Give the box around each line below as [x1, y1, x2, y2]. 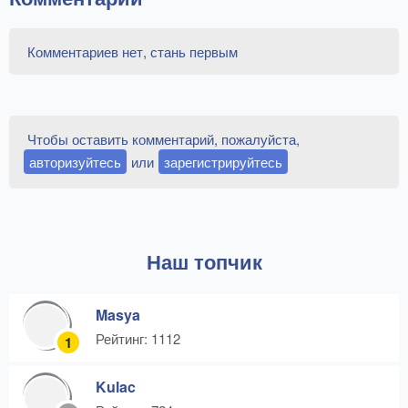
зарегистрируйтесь [164, 152, 282, 172]
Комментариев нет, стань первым [27, 42, 238, 62]
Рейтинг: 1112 [96, 329, 180, 349]
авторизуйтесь [29, 152, 121, 172]
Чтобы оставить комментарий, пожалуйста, [27, 129, 300, 149]
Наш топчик [146, 247, 262, 277]
